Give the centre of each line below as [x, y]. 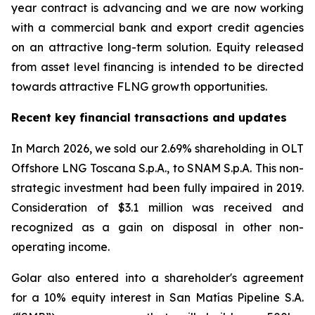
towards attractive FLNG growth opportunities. [139, 86]
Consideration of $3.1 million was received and [157, 207]
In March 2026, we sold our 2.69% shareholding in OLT [157, 148]
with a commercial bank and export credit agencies [157, 27]
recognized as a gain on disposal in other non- [157, 227]
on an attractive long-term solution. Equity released [157, 47]
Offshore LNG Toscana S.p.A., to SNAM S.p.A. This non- [157, 168]
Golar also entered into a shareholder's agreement [157, 278]
